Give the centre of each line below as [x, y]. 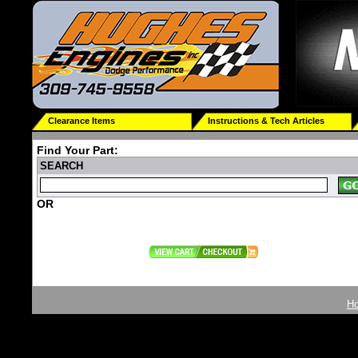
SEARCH [62, 166]
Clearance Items [82, 121]
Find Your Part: [78, 150]
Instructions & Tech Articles [267, 121]
